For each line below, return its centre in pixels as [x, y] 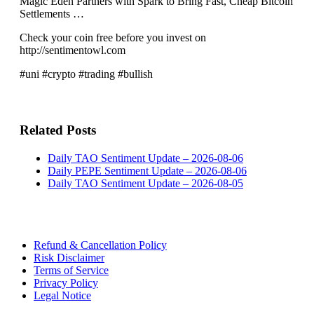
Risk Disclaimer [69, 257]
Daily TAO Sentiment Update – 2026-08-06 [145, 158]
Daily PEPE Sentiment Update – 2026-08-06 [147, 170]
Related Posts [58, 130]
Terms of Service [71, 270]
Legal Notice [62, 295]
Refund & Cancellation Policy [100, 245]
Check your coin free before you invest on [113, 37]
